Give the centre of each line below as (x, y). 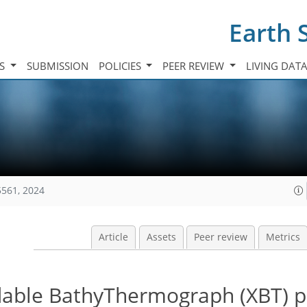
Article (113, 237)
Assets (161, 237)
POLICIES (121, 65)
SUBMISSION (57, 65)
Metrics (283, 237)
